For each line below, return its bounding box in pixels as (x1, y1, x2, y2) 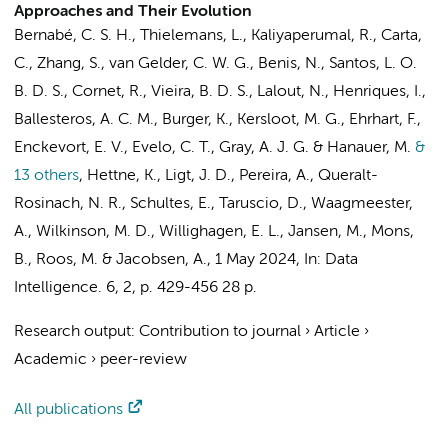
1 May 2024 (215, 252, 296, 268)
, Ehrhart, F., (341, 112, 421, 128)
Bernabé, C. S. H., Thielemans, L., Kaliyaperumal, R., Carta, (14, 28, 422, 44)
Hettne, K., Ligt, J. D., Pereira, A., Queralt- (87, 168, 378, 184)
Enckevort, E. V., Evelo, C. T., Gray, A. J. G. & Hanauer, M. (14, 140, 411, 156)
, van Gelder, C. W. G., (101, 56, 258, 72)
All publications (14, 402, 123, 418)
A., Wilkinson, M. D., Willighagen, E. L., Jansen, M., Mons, (14, 224, 414, 240)
